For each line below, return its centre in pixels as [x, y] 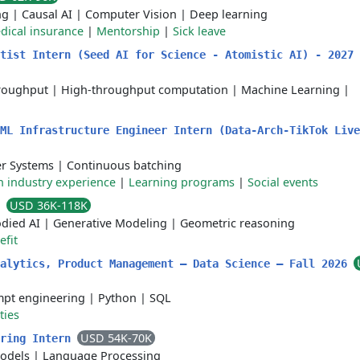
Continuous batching [124, 165]
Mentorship [128, 31]
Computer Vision [131, 14]
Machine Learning [290, 90]
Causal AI [47, 14]
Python [117, 298]
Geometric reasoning [237, 223]
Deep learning [229, 14]
